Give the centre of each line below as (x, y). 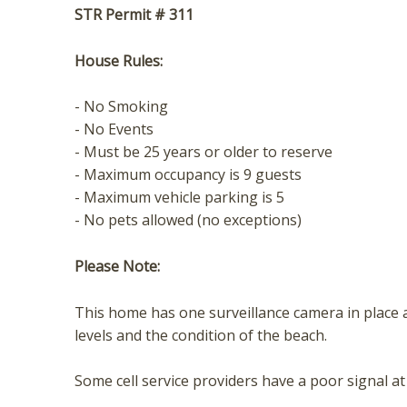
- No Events (114, 129)
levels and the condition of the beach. (201, 335)
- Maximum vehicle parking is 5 (181, 198)
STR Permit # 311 (134, 15)
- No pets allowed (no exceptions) (188, 220)
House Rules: (119, 60)
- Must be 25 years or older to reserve (203, 152)
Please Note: (117, 266)
